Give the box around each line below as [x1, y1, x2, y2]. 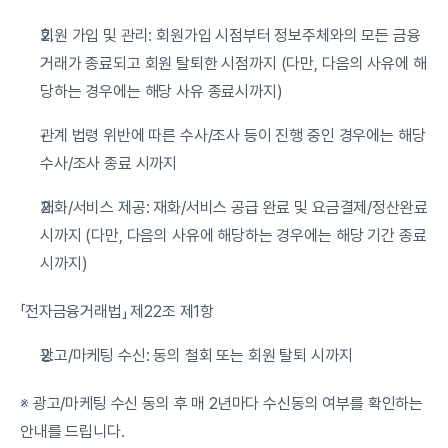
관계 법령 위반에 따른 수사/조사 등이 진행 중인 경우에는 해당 [40, 126, 426, 145]
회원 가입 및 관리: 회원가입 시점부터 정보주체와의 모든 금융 [40, 26, 421, 45]
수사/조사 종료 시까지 [40, 154, 178, 173]
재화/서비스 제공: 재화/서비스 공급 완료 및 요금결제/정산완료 [40, 198, 428, 217]
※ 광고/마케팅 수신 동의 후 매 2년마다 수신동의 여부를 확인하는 [20, 394, 424, 413]
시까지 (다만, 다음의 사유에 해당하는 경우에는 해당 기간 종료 [40, 226, 427, 245]
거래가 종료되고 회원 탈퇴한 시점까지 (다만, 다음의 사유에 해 [40, 54, 427, 73]
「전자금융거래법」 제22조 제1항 [20, 302, 215, 321]
